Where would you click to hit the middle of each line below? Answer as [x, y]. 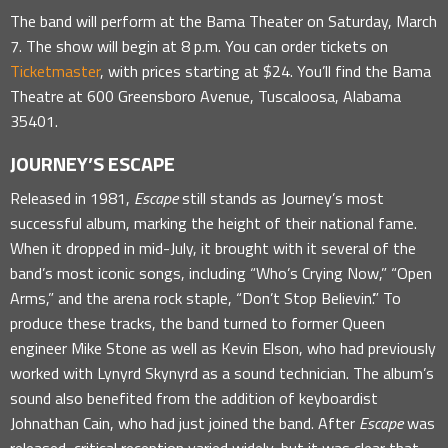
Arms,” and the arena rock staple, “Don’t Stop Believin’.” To [205, 297]
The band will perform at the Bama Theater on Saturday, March [223, 20]
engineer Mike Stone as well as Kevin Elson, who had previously [223, 347]
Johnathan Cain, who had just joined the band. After [184, 422]
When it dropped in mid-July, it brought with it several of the [213, 247]
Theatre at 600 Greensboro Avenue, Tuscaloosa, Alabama [205, 95]
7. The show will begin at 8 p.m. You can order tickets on [199, 45]
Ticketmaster [55, 70]
